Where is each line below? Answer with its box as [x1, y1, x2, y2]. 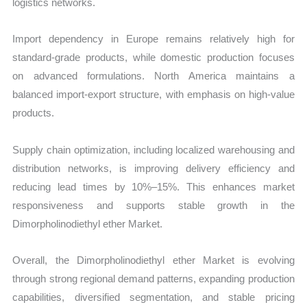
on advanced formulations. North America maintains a [12, 70, 295, 82]
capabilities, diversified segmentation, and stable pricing [12, 291, 295, 303]
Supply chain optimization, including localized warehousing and [12, 143, 295, 156]
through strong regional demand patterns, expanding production [12, 272, 295, 284]
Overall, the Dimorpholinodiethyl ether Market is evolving [12, 254, 295, 266]
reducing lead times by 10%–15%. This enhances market [12, 180, 295, 193]
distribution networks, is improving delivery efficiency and [12, 162, 295, 174]
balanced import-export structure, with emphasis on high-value [12, 88, 295, 101]
